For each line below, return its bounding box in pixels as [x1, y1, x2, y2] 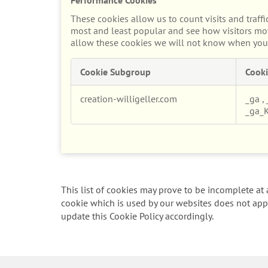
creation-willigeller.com [80, 92, 177, 105]
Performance [71, 84, 121, 97]
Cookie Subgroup [80, 65, 151, 78]
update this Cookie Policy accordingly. [61, 209, 214, 222]
